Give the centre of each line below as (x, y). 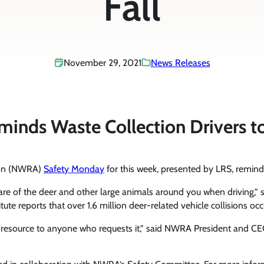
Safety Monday (74, 169)
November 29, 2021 (102, 62)
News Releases (180, 62)
